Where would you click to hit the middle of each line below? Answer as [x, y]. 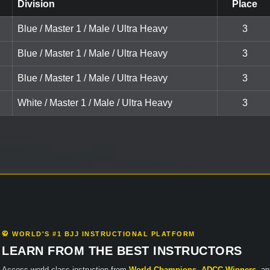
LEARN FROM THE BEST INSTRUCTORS [122, 251]
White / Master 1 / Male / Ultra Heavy [95, 102]
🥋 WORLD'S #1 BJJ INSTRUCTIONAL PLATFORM [99, 234]
